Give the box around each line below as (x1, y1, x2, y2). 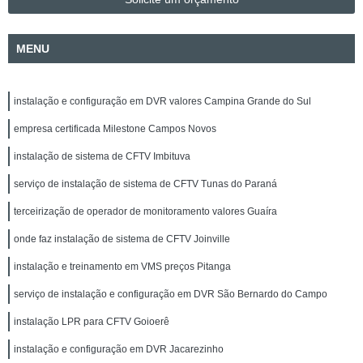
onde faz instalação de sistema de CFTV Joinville (14, 233, 230, 245)
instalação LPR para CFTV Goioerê (14, 316, 169, 327)
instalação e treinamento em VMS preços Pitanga (14, 261, 231, 272)
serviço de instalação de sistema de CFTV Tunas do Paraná (14, 178, 277, 190)
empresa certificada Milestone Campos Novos (14, 123, 216, 135)
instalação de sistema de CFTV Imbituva (14, 151, 190, 162)
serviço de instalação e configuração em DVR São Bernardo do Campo (14, 288, 327, 300)
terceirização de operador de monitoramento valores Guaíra (14, 206, 277, 217)
